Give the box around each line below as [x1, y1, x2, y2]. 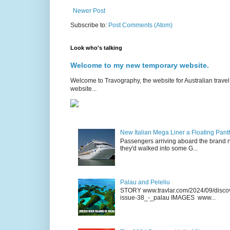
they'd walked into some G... [120, 144, 198, 152]
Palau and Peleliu [120, 179, 170, 186]
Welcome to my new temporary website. [70, 61, 209, 69]
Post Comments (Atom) [108, 21, 172, 29]
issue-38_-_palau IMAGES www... [120, 194, 216, 202]
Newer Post [73, 7, 105, 14]
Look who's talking [70, 44, 122, 51]
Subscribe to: [70, 21, 108, 29]
